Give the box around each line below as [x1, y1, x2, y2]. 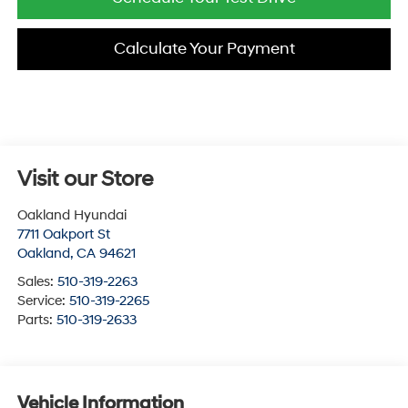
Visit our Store [16, 165, 153, 193]
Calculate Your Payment [113, 38, 295, 60]
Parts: [16, 311, 56, 329]
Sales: [16, 272, 57, 291]
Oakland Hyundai [16, 206, 127, 224]
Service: [16, 291, 69, 310]
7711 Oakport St [16, 225, 110, 243]
